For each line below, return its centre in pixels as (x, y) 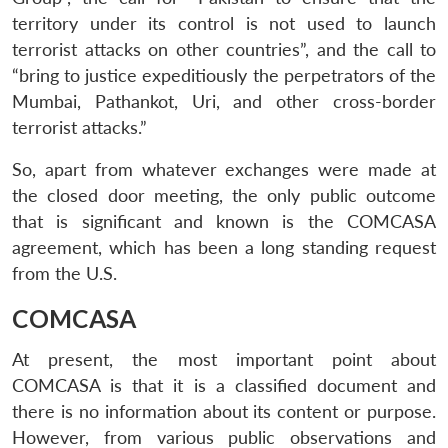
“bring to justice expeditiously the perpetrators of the (224, 75)
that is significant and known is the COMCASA (224, 221)
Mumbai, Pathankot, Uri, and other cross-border (224, 101)
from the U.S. (64, 273)
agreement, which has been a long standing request (224, 247)
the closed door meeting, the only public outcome (224, 195)
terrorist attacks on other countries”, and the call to (224, 49)
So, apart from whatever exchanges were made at (224, 169)
